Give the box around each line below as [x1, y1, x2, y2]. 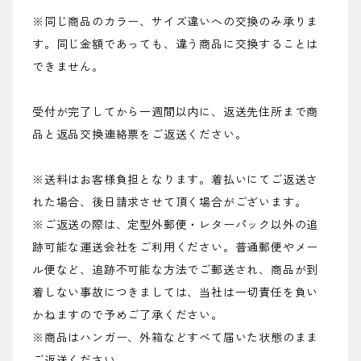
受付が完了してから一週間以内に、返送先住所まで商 [32, 105, 319, 120]
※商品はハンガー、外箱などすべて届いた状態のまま [32, 330, 319, 346]
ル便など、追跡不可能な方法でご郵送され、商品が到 [32, 263, 319, 278]
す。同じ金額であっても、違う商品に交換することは [32, 37, 319, 52]
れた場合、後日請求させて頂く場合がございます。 [32, 195, 319, 210]
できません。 [32, 60, 104, 75]
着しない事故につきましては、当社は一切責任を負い [32, 285, 319, 301]
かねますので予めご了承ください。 [32, 308, 223, 323]
